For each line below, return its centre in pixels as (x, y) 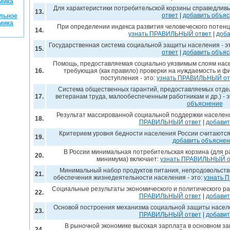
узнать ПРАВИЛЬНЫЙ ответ (170, 34)
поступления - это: (128, 78)
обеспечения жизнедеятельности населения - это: (128, 178)
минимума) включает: (128, 159)
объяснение (205, 104)
